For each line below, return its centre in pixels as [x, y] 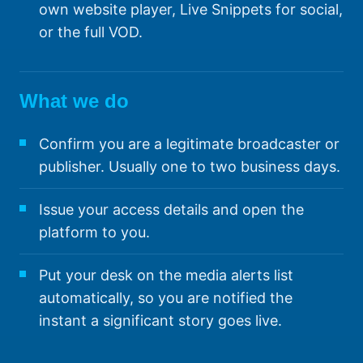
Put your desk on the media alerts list [166, 275]
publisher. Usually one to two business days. [190, 167]
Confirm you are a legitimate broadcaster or [189, 144]
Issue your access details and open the [171, 210]
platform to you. [94, 233]
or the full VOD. [91, 32]
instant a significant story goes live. [160, 321]
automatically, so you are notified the [166, 298]
